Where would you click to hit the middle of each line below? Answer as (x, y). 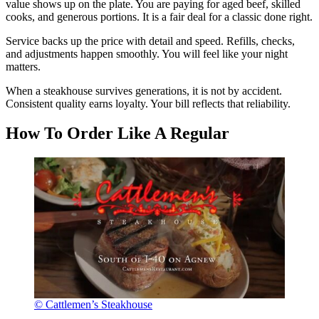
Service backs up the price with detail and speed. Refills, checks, (150, 41)
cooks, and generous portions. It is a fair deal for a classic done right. (159, 16)
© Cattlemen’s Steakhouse (93, 305)
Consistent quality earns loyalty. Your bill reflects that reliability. (148, 103)
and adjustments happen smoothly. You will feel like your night (147, 53)
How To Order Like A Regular (117, 134)
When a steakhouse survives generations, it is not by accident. (144, 90)
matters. (23, 66)
